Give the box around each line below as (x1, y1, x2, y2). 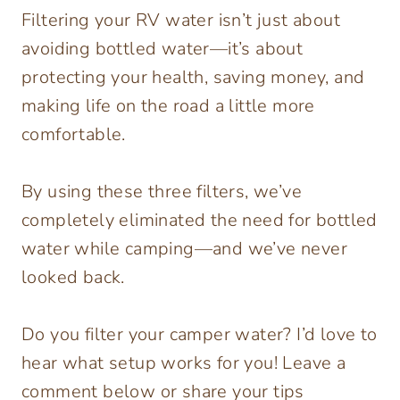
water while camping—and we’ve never (21, 237, 347, 262)
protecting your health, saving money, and (21, 65, 365, 90)
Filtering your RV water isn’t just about (21, 8, 340, 33)
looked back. (21, 265, 125, 290)
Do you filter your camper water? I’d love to (21, 322, 378, 347)
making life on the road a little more (21, 94, 315, 119)
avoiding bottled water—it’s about (21, 37, 304, 62)
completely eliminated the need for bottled (21, 208, 378, 233)
